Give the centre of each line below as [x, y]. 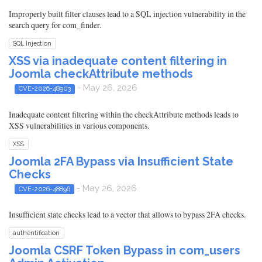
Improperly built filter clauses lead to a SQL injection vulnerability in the [127, 14]
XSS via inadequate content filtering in [118, 61]
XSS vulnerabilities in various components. [79, 125]
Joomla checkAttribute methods [101, 74]
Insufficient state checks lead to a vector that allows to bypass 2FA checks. [127, 214]
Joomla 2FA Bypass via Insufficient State [121, 161]
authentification [37, 233]
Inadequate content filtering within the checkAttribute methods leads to [124, 114]
